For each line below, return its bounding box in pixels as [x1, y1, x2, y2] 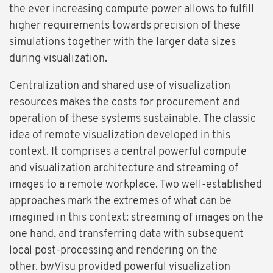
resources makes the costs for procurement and [9, 97, 240, 109]
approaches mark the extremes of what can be [9, 196, 232, 208]
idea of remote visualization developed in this [9, 130, 230, 142]
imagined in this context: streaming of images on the [9, 212, 263, 224]
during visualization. [9, 53, 107, 65]
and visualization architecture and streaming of [9, 163, 238, 175]
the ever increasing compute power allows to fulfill [9, 4, 254, 16]
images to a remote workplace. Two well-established [9, 179, 262, 191]
